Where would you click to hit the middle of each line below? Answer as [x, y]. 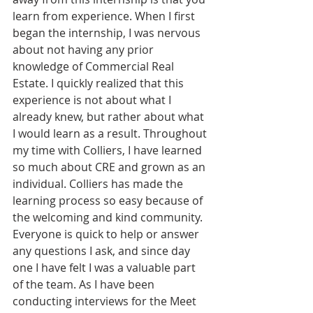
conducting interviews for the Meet [106, 301]
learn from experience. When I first [105, 16]
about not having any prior [85, 49]
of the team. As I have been [85, 284]
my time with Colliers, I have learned [109, 150]
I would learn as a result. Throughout [111, 133]
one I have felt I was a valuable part [105, 267]
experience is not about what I [93, 100]
